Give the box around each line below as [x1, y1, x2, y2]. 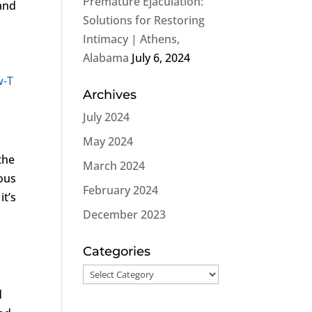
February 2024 [83, 182, 159, 198]
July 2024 [83, 109, 130, 125]
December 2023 [83, 207, 166, 222]
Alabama [83, 50, 130, 65]
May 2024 [83, 134, 134, 149]
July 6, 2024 [132, 50, 191, 65]
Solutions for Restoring [83, 13, 205, 28]
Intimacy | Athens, [83, 31, 180, 47]
